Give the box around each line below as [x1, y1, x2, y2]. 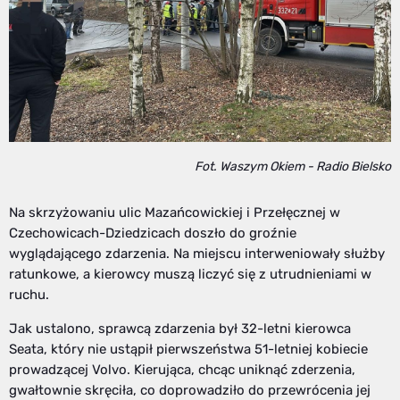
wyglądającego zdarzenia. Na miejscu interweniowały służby [9, 245, 385, 262]
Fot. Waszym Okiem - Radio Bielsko [195, 158, 391, 174]
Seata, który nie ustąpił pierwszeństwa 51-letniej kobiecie [9, 340, 368, 357]
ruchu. [9, 286, 49, 303]
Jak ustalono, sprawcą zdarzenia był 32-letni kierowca [9, 320, 351, 337]
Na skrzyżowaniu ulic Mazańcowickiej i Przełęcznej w [9, 204, 340, 221]
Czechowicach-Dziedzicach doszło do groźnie [9, 224, 296, 241]
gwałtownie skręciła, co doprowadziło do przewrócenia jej [9, 381, 371, 398]
